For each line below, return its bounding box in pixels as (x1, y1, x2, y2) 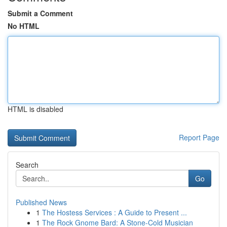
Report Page (179, 132, 219, 142)
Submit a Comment (8, 8, 73, 18)
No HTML (8, 21, 40, 31)
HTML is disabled (8, 104, 63, 114)
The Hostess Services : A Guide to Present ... (42, 207, 187, 217)
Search (16, 160, 39, 170)
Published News (16, 197, 67, 207)
